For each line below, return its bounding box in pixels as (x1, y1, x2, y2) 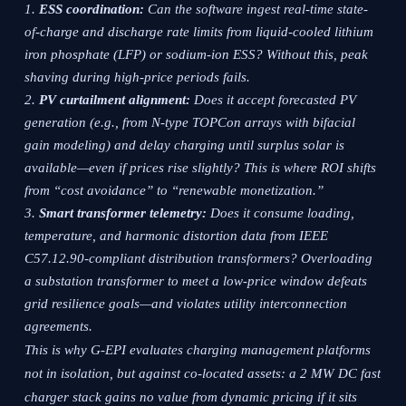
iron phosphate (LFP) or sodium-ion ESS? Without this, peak (24, 47, 369, 63)
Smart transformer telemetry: (39, 206, 208, 221)
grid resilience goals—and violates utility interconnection (24, 296, 348, 312)
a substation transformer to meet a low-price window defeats (24, 274, 368, 289)
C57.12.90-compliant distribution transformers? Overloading (24, 251, 373, 266)
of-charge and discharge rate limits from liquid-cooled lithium (24, 24, 374, 40)
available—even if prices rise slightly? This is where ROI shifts (24, 160, 377, 176)
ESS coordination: (39, 2, 145, 17)
